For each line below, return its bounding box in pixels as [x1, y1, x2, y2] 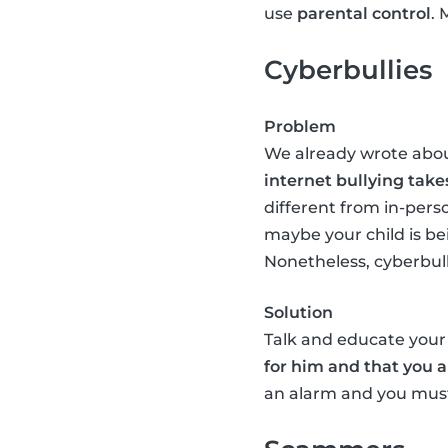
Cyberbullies [264, 54, 432, 86]
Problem [264, 117, 336, 137]
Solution [264, 303, 333, 323]
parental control [297, 4, 431, 24]
